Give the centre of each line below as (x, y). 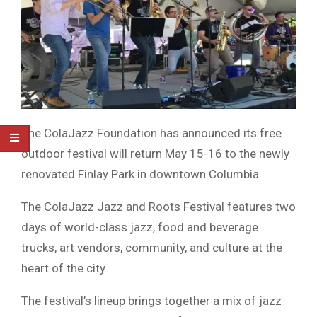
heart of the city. (64, 269)
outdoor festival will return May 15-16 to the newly (155, 154)
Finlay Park (106, 174)
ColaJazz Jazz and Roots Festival (134, 207)
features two (260, 207)
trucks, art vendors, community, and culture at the (152, 248)
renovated (50, 174)
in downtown (172, 174)
